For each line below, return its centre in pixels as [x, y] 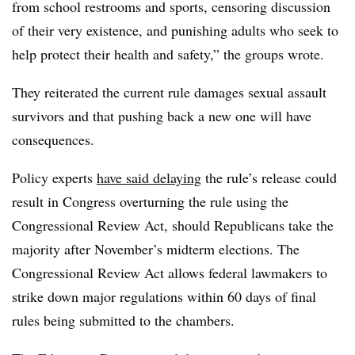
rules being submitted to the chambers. [123, 320]
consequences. [55, 139]
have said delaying [149, 177]
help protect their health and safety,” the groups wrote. [170, 53]
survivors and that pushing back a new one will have [162, 115]
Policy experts [54, 177]
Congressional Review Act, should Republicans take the [173, 225]
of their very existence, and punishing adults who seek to [175, 30]
